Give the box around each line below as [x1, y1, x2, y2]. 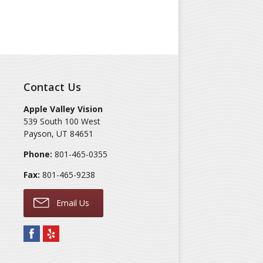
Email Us [54, 197, 90, 208]
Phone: [23, 149, 53, 160]
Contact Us [23, 80, 82, 94]
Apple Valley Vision [23, 103, 103, 114]
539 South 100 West [23, 116, 101, 127]
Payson [23, 128, 52, 139]
